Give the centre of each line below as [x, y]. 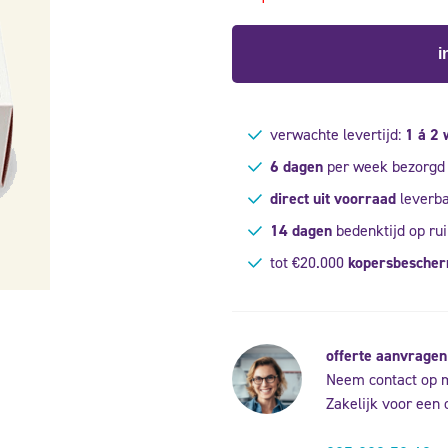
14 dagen [300, 230]
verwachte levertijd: [335, 134]
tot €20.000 [306, 262]
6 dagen [296, 166]
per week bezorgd [383, 166]
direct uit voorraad [332, 198]
